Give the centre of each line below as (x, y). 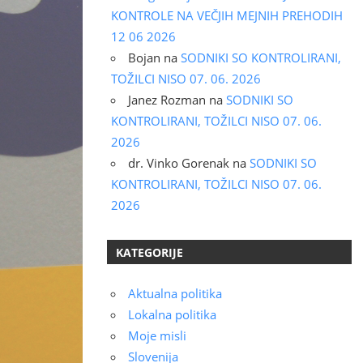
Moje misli (157, 335)
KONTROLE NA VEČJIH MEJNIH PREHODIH (226, 15)
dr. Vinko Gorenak (178, 162)
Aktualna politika (175, 293)
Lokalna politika (172, 314)
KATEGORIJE (150, 252)
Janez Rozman (167, 99)
